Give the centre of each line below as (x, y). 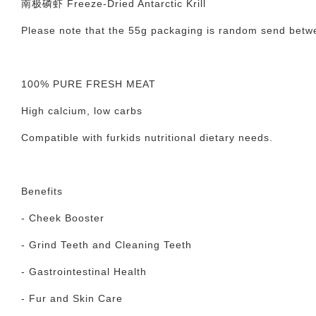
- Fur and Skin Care (72, 298)
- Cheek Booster (63, 218)
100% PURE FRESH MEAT (89, 84)
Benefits (42, 191)
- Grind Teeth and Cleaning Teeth (107, 245)
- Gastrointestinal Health (84, 272)
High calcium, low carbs (82, 111)
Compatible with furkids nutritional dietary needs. (147, 138)
